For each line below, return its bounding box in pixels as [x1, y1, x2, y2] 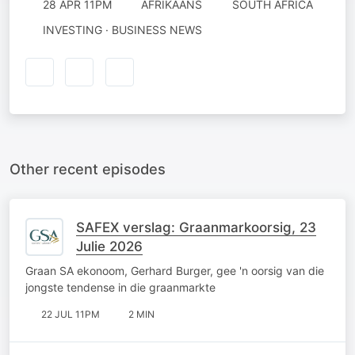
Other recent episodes [10, 159, 166, 177]
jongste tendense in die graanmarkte [25, 280, 216, 294]
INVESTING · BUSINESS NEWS [42, 23, 202, 36]
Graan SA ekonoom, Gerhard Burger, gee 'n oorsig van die [25, 263, 324, 277]
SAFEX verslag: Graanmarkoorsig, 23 [76, 219, 316, 235]
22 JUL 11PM [41, 307, 100, 320]
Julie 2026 [76, 238, 143, 254]
